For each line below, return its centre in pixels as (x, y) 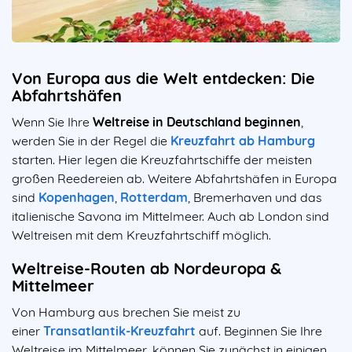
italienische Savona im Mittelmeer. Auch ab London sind (170, 216)
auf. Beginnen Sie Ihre (259, 331)
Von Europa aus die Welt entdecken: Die (163, 79)
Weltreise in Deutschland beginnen (197, 122)
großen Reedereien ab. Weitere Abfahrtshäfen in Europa (174, 179)
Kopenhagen (77, 198)
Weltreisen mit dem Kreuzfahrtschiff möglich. (141, 235)
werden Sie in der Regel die (91, 141)
